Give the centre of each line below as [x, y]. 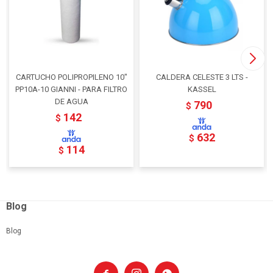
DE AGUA [71, 101]
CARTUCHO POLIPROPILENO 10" [71, 77]
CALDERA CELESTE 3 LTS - [202, 77]
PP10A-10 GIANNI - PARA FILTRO [71, 89]
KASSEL [202, 89]
